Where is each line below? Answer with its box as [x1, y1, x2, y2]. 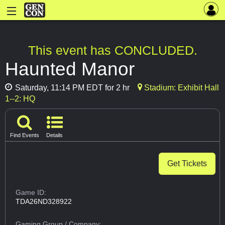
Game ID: [16, 188, 47, 197]
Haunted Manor [5, 58, 135, 80]
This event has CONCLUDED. [28, 43, 197, 58]
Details [46, 132, 63, 139]
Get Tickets [167, 159, 207, 168]
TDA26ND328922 [16, 197, 72, 206]
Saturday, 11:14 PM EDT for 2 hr [13, 83, 130, 92]
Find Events [10, 132, 39, 139]
